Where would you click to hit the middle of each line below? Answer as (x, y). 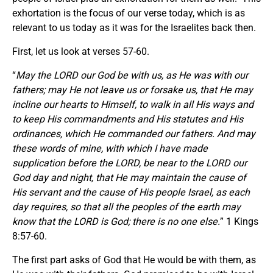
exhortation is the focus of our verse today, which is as (129, 13)
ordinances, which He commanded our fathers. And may (134, 133)
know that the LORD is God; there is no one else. (116, 221)
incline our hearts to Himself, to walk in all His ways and (133, 104)
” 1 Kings (239, 221)
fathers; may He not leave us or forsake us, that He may (133, 90)
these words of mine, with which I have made (110, 148)
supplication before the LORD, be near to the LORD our (129, 163)
